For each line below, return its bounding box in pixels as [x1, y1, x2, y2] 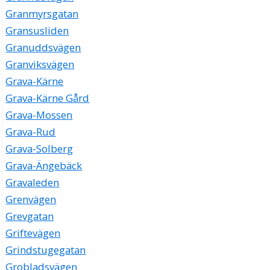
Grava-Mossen [5, 108, 73, 122]
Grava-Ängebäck [5, 159, 83, 173]
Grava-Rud [5, 125, 56, 139]
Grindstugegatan [5, 243, 86, 257]
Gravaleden [5, 175, 60, 190]
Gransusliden [5, 24, 69, 38]
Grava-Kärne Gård [5, 91, 90, 105]
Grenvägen [5, 192, 57, 207]
